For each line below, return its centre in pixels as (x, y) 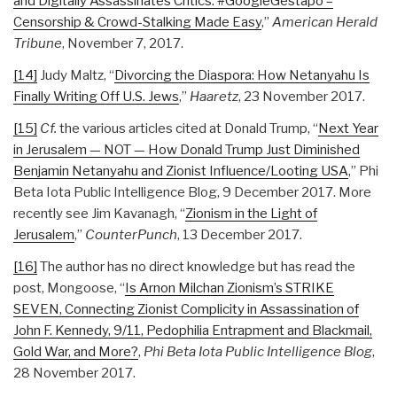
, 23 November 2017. (302, 96)
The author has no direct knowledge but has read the (196, 266)
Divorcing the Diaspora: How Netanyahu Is (242, 75)
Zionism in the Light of (251, 213)
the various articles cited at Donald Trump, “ (187, 128)
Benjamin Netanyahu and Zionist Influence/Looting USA (181, 171)
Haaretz (214, 96)
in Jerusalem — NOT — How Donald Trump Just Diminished (187, 149)
